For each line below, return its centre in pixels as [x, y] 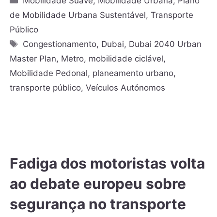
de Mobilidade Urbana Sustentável [78, 15]
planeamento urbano [133, 73]
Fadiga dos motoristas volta [107, 163]
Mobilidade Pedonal [49, 73]
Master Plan [33, 59]
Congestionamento [60, 44]
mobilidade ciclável [126, 59]
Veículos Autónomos [125, 88]
